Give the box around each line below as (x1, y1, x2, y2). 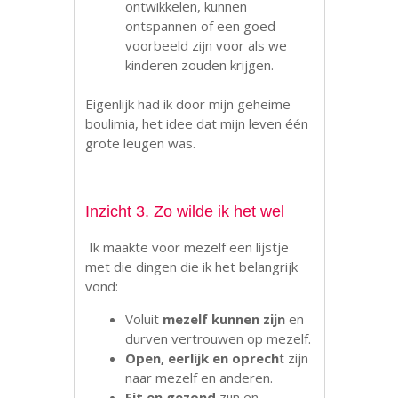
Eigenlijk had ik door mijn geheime (85, 95, 291, 114)
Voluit (125, 310, 163, 329)
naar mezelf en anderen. (125, 369, 274, 387)
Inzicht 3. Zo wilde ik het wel (85, 203, 285, 221)
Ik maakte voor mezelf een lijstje (89, 238, 290, 257)
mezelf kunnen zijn (163, 310, 286, 329)
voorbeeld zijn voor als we (125, 36, 288, 54)
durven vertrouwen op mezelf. (125, 330, 312, 348)
